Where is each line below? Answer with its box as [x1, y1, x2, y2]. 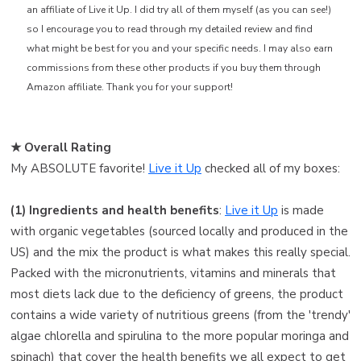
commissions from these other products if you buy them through [27, 60, 321, 74]
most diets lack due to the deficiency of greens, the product [10, 285, 343, 302]
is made [278, 201, 324, 218]
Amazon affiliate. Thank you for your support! [27, 80, 233, 93]
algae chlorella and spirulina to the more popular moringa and [10, 327, 349, 344]
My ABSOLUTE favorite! [10, 160, 148, 176]
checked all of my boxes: [201, 160, 340, 176]
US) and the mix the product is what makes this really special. [10, 243, 351, 260]
